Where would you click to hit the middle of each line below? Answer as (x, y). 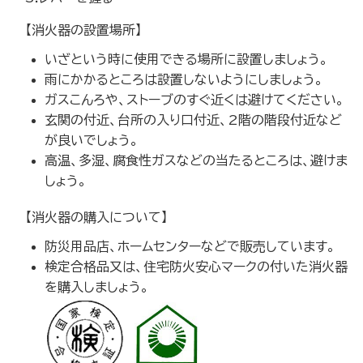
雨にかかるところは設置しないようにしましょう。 (184, 79)
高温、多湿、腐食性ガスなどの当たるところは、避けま (196, 160)
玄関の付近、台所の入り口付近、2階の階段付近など (193, 120)
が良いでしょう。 (92, 140)
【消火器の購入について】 (96, 217)
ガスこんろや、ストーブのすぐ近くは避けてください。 (194, 100)
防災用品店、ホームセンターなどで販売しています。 (190, 246)
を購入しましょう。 (97, 287)
